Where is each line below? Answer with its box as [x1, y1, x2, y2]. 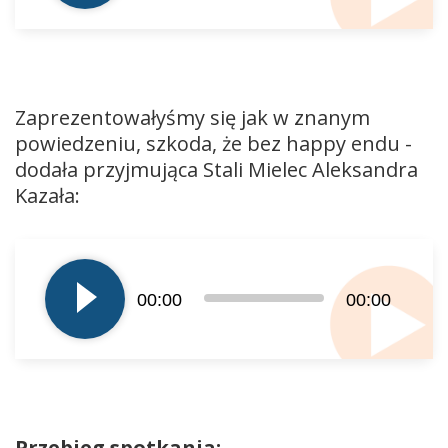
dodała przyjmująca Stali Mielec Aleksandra [15, 155, 418, 183]
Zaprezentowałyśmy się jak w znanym [15, 103, 370, 131]
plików [14, 255, 63, 278]
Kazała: [15, 181, 80, 209]
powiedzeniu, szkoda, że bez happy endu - [15, 129, 412, 157]
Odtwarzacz [14, 229, 101, 252]
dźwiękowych [14, 281, 112, 304]
